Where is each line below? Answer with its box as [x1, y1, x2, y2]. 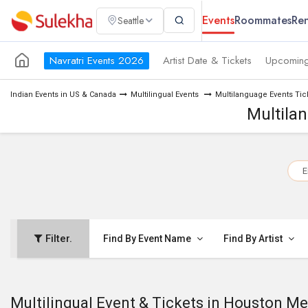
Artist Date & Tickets [163, 52, 252, 68]
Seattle [118, 14, 144, 27]
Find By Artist [223, 233, 285, 244]
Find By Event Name [103, 233, 193, 244]
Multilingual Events [131, 90, 201, 99]
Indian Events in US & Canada [10, 90, 116, 99]
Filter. [43, 232, 72, 245]
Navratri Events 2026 [49, 52, 144, 68]
